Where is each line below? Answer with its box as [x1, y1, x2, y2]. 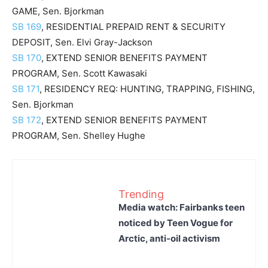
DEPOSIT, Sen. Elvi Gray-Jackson [12, 36, 153, 48]
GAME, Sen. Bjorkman [12, 5, 104, 17]
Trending [118, 187, 164, 200]
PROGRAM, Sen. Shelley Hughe [12, 130, 145, 141]
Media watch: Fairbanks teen [118, 201, 245, 213]
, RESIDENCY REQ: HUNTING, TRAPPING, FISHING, [39, 83, 255, 95]
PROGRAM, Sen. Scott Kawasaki [12, 68, 147, 79]
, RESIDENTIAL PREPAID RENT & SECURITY [41, 21, 226, 32]
